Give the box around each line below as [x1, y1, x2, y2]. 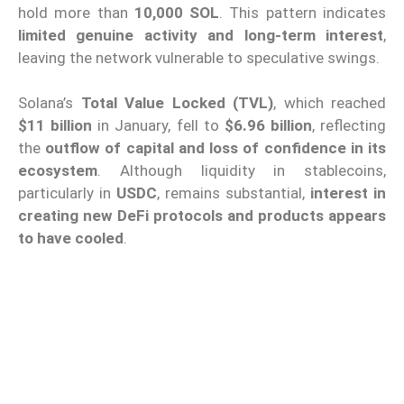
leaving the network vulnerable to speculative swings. [18, 48, 380, 67]
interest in [310, 184, 386, 203]
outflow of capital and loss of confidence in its [45, 139, 387, 158]
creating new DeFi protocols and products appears [18, 207, 386, 225]
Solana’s [18, 94, 81, 113]
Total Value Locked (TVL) [80, 94, 273, 113]
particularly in [18, 184, 116, 203]
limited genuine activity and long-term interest [18, 25, 383, 44]
